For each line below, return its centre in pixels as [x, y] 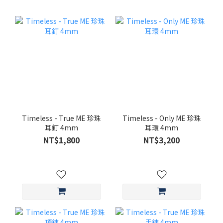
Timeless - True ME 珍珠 [61, 118]
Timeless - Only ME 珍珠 [162, 118]
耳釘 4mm [61, 128]
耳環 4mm [162, 128]
